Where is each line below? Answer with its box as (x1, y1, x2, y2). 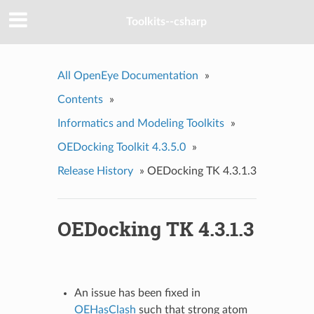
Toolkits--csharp (125, 16, 207, 28)
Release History (57, 165, 133, 177)
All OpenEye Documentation (57, 69, 198, 81)
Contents (57, 93, 103, 105)
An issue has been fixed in (74, 287, 200, 299)
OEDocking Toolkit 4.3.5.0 (57, 141, 186, 153)
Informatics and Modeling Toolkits (57, 117, 224, 129)
